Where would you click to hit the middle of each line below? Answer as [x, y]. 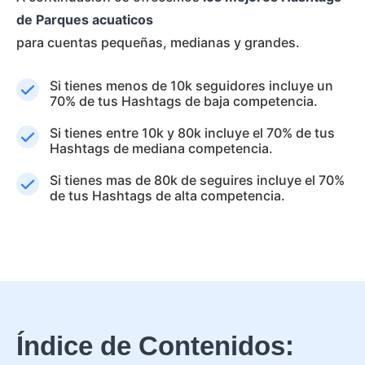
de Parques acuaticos [85, 20]
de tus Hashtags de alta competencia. [167, 196]
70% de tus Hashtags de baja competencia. [184, 101]
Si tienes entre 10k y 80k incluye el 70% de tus [192, 133]
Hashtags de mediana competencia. [161, 148]
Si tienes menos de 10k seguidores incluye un [191, 86]
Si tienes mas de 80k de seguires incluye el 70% [197, 180]
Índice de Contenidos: [155, 346]
